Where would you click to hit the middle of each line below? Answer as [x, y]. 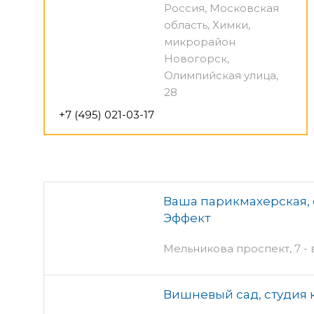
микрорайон [200, 41]
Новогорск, [197, 58]
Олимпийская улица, [221, 75]
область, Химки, [207, 25]
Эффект [187, 218]
